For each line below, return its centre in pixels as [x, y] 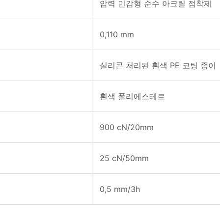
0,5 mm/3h [120, 189]
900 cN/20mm [126, 127]
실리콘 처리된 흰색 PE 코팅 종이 [158, 65]
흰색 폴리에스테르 [132, 96]
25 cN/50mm [124, 158]
